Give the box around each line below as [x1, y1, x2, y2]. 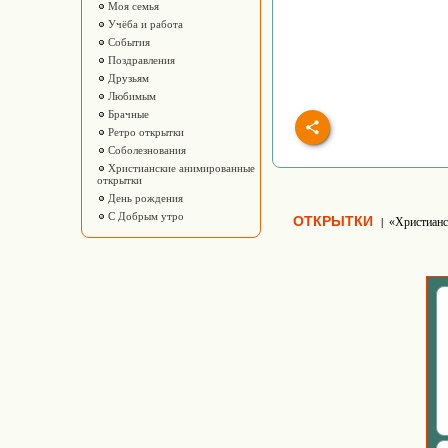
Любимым [105, 90, 156, 102]
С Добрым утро [105, 210, 184, 222]
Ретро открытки [105, 126, 184, 138]
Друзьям [105, 72, 149, 84]
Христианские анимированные [105, 162, 255, 174]
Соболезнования [105, 144, 186, 156]
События [105, 36, 150, 48]
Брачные [105, 108, 149, 120]
